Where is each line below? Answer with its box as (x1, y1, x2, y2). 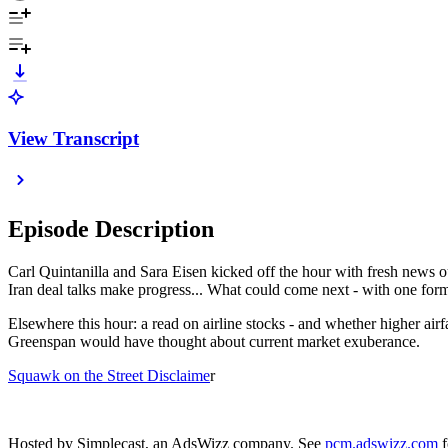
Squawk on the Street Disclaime (8, 367, 210, 385)
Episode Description (8, 216, 214, 243)
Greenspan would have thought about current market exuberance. (8, 333, 424, 351)
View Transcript (8, 127, 139, 149)
